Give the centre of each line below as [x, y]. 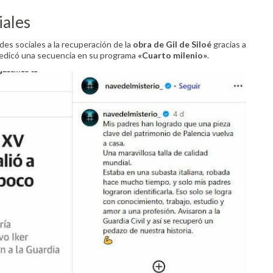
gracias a [229, 44]
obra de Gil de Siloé [171, 44]
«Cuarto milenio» [172, 55]
